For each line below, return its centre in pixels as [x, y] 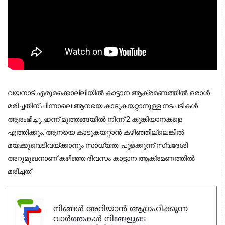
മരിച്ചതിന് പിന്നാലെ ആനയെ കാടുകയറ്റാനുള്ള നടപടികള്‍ [103, 106]
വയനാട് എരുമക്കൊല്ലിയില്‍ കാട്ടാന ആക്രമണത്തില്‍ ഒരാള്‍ [109, 93]
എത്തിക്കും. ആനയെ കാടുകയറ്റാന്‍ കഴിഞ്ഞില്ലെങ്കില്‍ [96, 132]
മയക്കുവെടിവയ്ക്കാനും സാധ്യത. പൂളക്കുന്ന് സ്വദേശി [98, 145]
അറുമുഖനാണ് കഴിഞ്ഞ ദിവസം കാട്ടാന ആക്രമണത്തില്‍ [101, 158]
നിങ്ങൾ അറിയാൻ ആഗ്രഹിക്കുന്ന [121, 210]
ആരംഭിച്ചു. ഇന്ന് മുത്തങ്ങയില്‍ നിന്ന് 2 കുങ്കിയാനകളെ [95, 119]
